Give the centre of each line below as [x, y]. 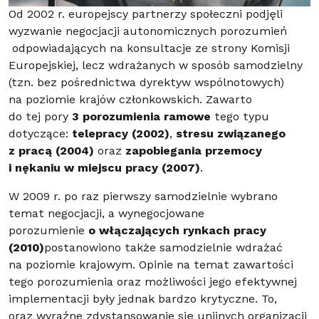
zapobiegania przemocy [194, 151]
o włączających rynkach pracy [177, 231]
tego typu [240, 117]
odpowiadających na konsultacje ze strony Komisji [149, 49]
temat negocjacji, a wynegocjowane [106, 214]
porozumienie [48, 231]
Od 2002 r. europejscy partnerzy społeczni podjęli [146, 15]
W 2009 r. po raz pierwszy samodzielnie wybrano [143, 197]
